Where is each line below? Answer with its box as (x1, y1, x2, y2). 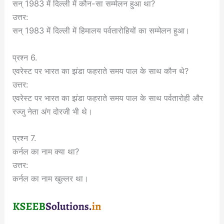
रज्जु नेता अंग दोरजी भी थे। (12, 106, 93, 116)
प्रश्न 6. (12, 52, 38, 62)
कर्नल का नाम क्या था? (12, 146, 79, 156)
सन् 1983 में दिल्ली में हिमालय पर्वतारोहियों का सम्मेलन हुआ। (12, 25, 190, 36)
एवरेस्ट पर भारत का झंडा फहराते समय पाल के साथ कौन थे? (12, 65, 189, 76)
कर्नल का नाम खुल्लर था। (12, 173, 89, 183)
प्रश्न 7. (12, 132, 37, 143)
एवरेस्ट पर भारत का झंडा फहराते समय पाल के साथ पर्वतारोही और (12, 92, 203, 103)
